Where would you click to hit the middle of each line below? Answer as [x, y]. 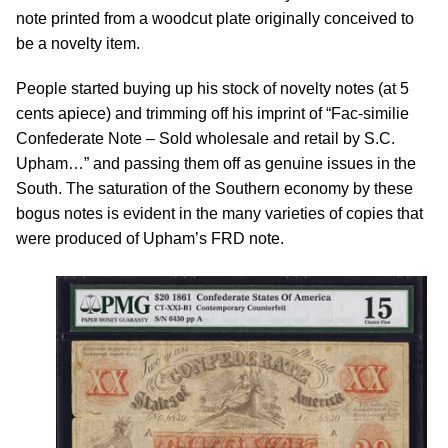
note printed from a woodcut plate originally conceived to [215, 18]
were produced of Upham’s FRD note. [150, 238]
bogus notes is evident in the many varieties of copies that [219, 213]
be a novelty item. [78, 43]
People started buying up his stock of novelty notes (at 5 [212, 88]
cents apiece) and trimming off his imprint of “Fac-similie [212, 113]
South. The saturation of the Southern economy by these [214, 188]
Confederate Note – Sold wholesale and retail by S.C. [205, 138]
